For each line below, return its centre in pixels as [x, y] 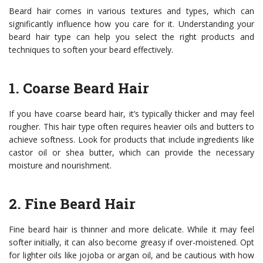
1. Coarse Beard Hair [79, 88]
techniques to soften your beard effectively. [91, 50]
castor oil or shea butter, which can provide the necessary [131, 153]
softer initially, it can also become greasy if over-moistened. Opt [131, 242]
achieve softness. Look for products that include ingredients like [131, 140]
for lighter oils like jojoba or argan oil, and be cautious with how [131, 255]
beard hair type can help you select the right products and [131, 37]
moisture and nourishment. [60, 166]
